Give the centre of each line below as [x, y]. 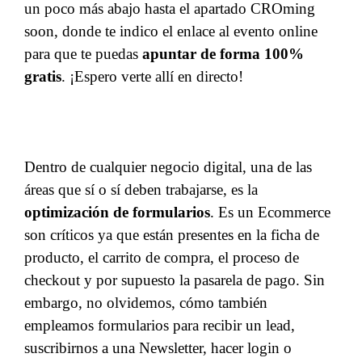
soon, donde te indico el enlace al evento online [171, 31]
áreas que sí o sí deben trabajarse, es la [141, 189]
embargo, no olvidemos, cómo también [146, 303]
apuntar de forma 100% [223, 54]
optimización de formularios [117, 212]
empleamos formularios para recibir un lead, [160, 325]
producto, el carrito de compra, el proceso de [162, 257]
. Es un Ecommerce [270, 212]
